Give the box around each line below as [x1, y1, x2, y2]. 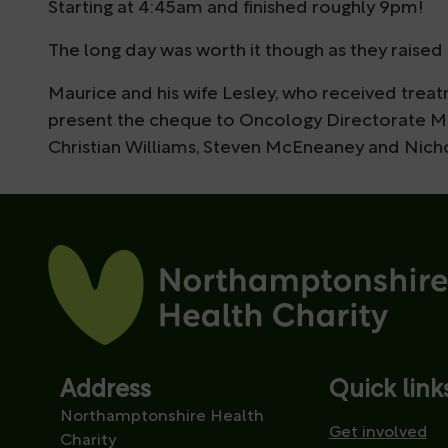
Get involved [328, 424, 427, 441]
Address [60, 378, 152, 403]
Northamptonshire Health [60, 408, 265, 425]
